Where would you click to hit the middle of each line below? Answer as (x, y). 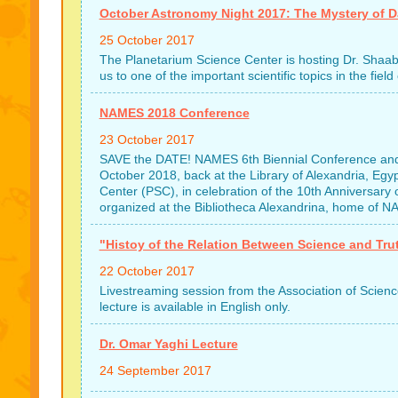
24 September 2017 (155, 370)
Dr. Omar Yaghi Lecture (168, 344)
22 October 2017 (147, 271)
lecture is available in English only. (195, 306)
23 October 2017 (147, 139)
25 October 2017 (147, 40)
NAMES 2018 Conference (174, 113)
